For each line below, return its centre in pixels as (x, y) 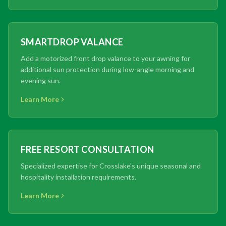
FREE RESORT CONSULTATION (88, 149)
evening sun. (41, 80)
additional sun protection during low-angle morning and (107, 69)
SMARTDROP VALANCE (72, 42)
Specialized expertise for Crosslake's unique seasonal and (111, 165)
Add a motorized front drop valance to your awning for (105, 58)
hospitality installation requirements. (78, 177)
